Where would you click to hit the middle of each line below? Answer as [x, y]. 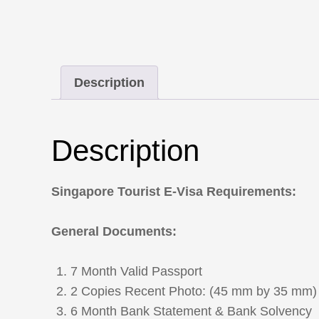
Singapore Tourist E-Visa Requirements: [174, 192]
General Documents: [114, 232]
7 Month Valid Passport [136, 272]
